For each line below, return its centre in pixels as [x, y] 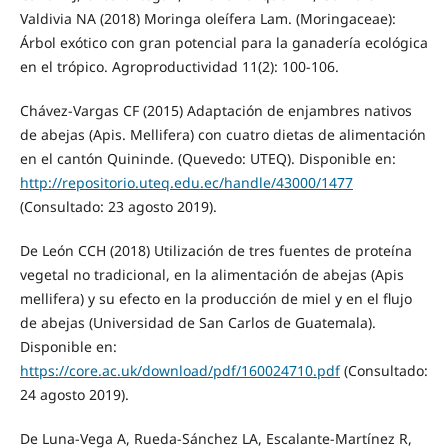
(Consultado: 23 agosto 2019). [118, 207]
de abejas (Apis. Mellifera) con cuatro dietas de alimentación [222, 135]
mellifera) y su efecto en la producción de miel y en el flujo [215, 299]
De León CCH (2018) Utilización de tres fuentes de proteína [215, 251]
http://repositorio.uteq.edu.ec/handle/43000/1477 [186, 183]
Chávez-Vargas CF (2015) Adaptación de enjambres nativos [215, 111]
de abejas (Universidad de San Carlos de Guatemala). [197, 323]
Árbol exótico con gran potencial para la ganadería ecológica [223, 43]
